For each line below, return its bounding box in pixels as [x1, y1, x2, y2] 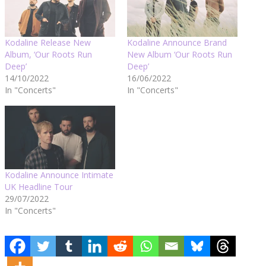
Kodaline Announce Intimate [5, 169, 113, 180]
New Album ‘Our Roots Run [127, 49, 232, 61]
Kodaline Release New [5, 37, 91, 49]
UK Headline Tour [5, 180, 72, 192]
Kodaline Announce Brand [127, 37, 227, 49]
